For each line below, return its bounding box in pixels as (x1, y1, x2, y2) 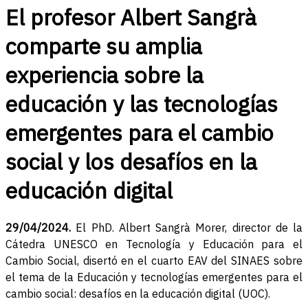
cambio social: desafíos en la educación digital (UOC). (5, 287, 270, 301)
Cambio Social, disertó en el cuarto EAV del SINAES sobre (5, 254, 302, 268)
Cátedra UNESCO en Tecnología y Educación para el (5, 237, 302, 252)
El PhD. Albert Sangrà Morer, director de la (76, 221, 302, 235)
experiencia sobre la (5, 60, 203, 89)
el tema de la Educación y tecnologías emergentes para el (5, 270, 302, 285)
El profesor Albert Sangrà (5, 3, 256, 32)
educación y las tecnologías (5, 89, 278, 118)
